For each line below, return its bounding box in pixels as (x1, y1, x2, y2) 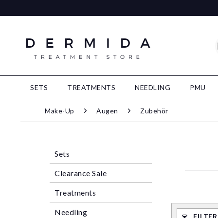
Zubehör (140, 107, 168, 115)
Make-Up (45, 107, 74, 115)
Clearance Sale (54, 168, 107, 178)
